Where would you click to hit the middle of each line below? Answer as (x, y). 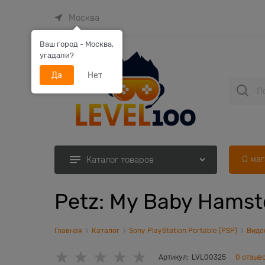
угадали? (57, 55)
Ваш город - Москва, (77, 44)
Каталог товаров (120, 159)
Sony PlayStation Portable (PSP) (183, 230)
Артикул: (173, 257)
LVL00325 (209, 257)
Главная (68, 230)
